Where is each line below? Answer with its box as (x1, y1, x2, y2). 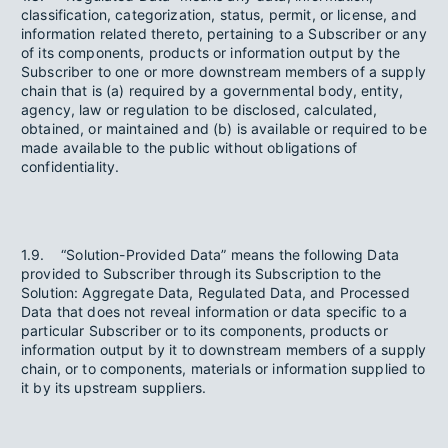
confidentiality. (21, 158, 120, 175)
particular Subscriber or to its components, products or (21, 322, 388, 339)
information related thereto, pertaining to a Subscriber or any (21, 25, 427, 42)
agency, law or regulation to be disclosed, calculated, (21, 101, 378, 118)
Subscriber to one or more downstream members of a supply (21, 63, 426, 80)
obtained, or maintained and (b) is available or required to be (21, 120, 427, 137)
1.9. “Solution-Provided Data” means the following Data (21, 246, 400, 263)
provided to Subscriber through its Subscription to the (21, 265, 382, 282)
